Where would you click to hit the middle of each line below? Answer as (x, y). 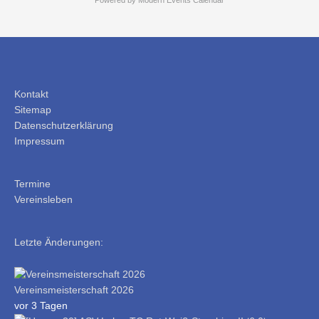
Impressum (40, 141)
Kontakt (31, 94)
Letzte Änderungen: (59, 243)
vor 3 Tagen (41, 305)
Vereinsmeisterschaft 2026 (74, 290)
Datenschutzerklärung (64, 125)
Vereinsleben (43, 200)
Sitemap (33, 110)
